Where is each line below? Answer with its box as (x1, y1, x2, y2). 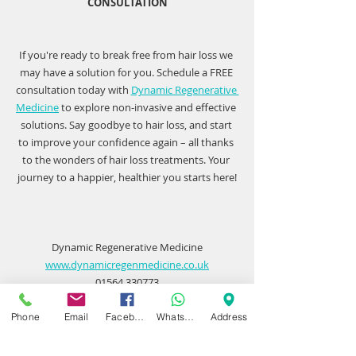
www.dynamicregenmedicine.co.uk (45, 257, 209, 272)
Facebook (134, 310, 144, 323)
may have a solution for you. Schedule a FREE (19, 65, 235, 79)
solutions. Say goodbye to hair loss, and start (20, 118, 234, 132)
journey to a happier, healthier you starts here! (17, 170, 237, 184)
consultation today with (15, 83, 131, 97)
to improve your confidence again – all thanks (18, 135, 236, 149)
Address (210, 310, 248, 323)
